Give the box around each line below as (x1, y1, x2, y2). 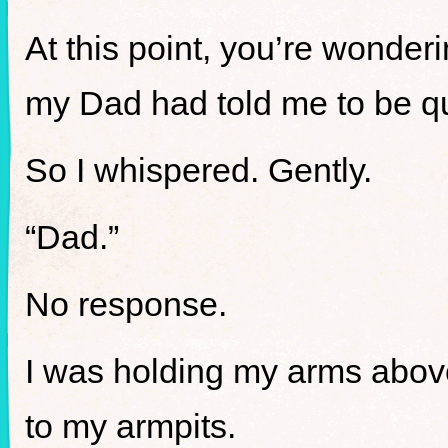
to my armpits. (25, 407, 236, 445)
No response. (25, 285, 227, 323)
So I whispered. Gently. (25, 151, 372, 189)
